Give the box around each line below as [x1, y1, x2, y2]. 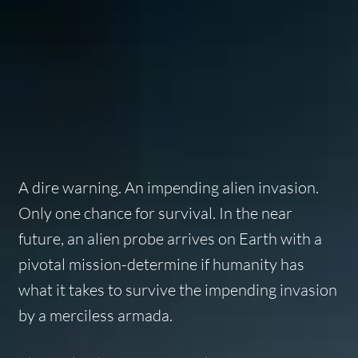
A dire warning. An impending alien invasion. [18, 177, 319, 197]
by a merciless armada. [18, 304, 173, 325]
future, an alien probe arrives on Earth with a [18, 228, 322, 249]
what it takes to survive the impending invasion [18, 279, 337, 300]
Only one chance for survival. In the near [18, 202, 292, 223]
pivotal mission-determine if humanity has [18, 253, 304, 274]
